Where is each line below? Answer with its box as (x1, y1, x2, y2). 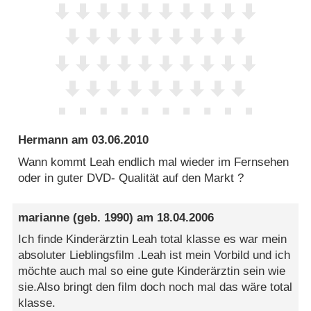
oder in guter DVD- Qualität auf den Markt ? (18, 171, 244, 185)
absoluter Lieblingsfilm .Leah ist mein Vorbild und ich (18, 249, 291, 262)
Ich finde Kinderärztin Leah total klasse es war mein (18, 233, 287, 246)
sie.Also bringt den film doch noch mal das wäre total (18, 280, 293, 294)
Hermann (18, 133, 69, 147)
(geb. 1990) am (69, 210, 158, 224)
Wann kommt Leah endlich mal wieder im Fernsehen (18, 155, 289, 169)
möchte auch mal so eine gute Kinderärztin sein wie (18, 264, 286, 278)
